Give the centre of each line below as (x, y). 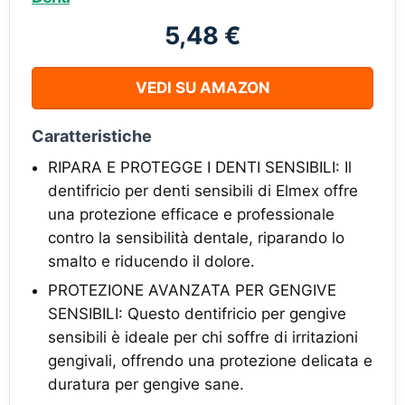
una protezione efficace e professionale (191, 214)
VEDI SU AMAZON (202, 88)
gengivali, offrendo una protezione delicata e (210, 361)
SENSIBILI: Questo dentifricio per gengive (197, 314)
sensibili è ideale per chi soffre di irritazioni (203, 337)
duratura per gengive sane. (146, 384)
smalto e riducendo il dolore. (151, 261)
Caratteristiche (92, 136)
